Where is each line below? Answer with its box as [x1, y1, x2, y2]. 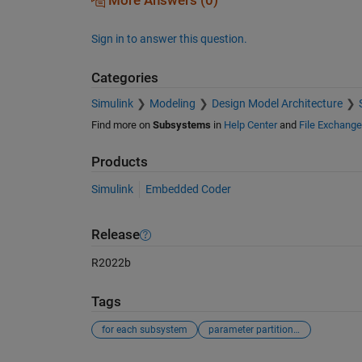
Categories [90, 69, 158, 86]
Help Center [223, 119, 277, 132]
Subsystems [152, 119, 211, 132]
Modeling [149, 97, 196, 111]
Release [90, 227, 140, 243]
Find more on [90, 119, 153, 132]
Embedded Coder [145, 182, 231, 196]
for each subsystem [101, 323, 187, 335]
